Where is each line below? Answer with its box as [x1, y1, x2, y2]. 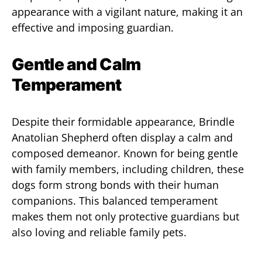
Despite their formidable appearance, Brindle [12, 115, 235, 129]
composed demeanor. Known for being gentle [12, 146, 238, 160]
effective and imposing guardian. [12, 20, 174, 35]
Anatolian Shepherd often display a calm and [12, 130, 233, 144]
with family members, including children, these [12, 162, 244, 176]
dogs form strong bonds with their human [12, 178, 219, 192]
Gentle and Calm [12, 54, 141, 74]
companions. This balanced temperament [12, 194, 218, 208]
